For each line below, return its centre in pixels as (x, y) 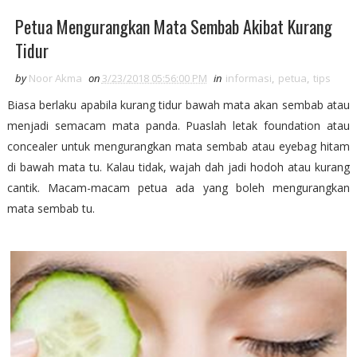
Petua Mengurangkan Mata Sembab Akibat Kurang (173, 26)
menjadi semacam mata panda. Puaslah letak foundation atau (178, 125)
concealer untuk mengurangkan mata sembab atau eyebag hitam (178, 146)
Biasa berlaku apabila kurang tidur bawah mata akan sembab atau (178, 104)
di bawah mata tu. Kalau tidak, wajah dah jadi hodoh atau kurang (178, 167)
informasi (248, 78)
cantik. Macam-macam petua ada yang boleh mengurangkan (178, 187)
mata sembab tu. (51, 208)
